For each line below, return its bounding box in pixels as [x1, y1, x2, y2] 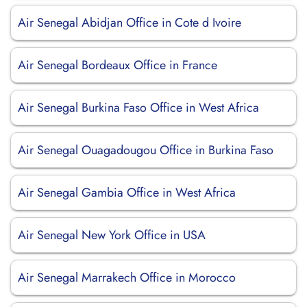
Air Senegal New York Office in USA [18, 226, 206, 244]
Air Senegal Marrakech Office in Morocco [18, 269, 236, 286]
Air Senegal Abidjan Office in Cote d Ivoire [18, 14, 241, 32]
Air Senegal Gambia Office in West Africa [18, 184, 236, 201]
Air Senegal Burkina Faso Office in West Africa [18, 99, 259, 116]
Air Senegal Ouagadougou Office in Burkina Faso [18, 141, 273, 159]
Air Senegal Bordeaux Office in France [18, 56, 217, 74]
